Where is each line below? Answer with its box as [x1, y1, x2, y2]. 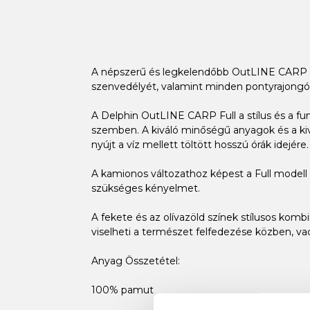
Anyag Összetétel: [91, 254, 180, 267]
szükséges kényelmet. [91, 181, 200, 194]
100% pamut [91, 283, 154, 296]
